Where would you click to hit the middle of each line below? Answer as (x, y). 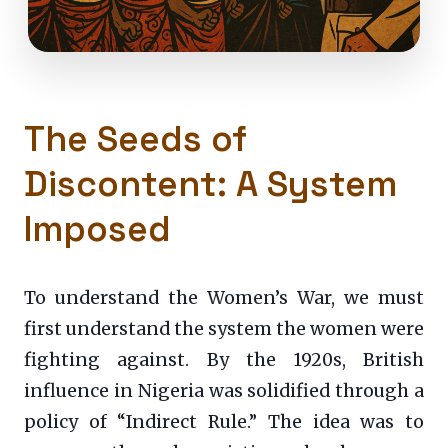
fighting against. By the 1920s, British (224, 360)
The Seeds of (135, 139)
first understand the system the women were (224, 329)
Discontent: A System (210, 184)
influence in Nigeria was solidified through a (224, 391)
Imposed (97, 229)
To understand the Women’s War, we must (224, 298)
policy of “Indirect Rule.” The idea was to (224, 422)
